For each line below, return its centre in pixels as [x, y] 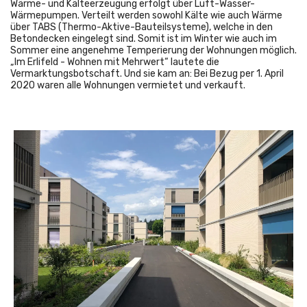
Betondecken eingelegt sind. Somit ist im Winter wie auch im [144, 39]
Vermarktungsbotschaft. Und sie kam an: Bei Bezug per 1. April [147, 74]
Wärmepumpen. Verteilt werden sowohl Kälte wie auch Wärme [146, 16]
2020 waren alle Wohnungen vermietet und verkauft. [128, 86]
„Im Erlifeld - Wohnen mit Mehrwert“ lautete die [115, 62]
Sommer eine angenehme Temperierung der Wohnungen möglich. [153, 51]
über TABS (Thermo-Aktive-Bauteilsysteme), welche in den [142, 27]
